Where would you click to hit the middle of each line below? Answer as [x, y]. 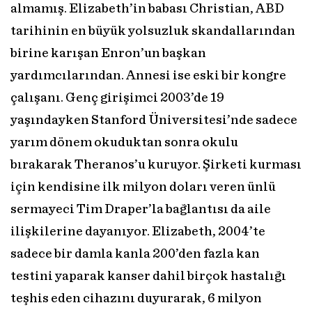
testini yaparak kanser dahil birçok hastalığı [148, 276]
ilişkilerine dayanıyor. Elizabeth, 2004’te [138, 232]
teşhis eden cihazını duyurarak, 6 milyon [136, 299]
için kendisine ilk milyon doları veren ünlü [143, 187]
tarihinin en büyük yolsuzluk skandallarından [153, 31]
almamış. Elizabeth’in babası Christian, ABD [147, 9]
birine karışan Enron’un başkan [108, 54]
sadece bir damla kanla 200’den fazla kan [135, 254]
